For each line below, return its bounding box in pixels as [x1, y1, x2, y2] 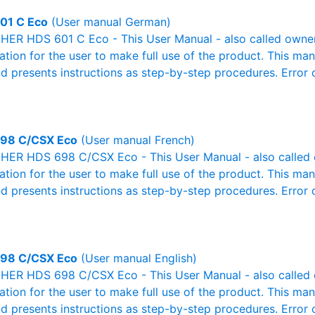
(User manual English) [77, 251, 197, 265]
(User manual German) [48, 15, 171, 29]
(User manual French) [77, 133, 195, 147]
